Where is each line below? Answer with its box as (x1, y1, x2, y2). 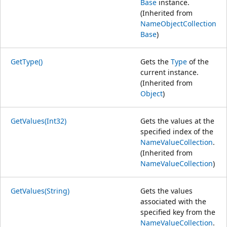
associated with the (140, 196, 206, 206)
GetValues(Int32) (11, 116, 66, 126)
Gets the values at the (140, 116, 214, 126)
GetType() (11, 56, 43, 66)
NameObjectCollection (140, 18, 216, 28)
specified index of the (140, 126, 213, 136)
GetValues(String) (11, 185, 69, 196)
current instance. (140, 67, 199, 77)
